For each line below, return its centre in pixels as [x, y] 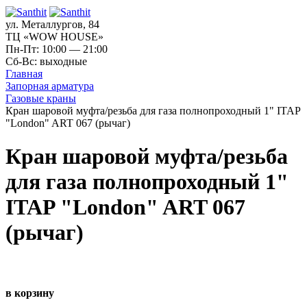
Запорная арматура [50, 86]
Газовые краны [41, 98]
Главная [24, 73]
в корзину [30, 293]
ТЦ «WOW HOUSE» [54, 36]
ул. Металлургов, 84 [52, 24]
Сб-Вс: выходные [46, 61]
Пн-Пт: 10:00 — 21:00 [57, 49]
